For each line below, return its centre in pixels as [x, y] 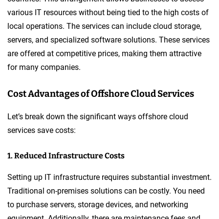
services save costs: [42, 130]
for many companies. [44, 67]
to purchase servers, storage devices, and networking [98, 204]
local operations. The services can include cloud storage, [104, 26]
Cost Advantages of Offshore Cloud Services [101, 94]
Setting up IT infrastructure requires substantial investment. [109, 177]
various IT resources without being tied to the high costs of [108, 12]
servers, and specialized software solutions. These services [109, 40]
